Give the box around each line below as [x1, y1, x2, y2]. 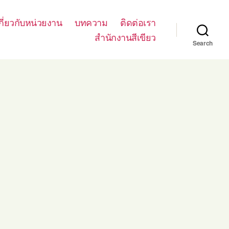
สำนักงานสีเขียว [95, 30, 156, 43]
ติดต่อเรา [120, 15, 156, 29]
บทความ [75, 15, 108, 29]
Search [192, 38, 213, 48]
